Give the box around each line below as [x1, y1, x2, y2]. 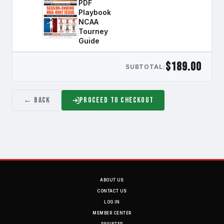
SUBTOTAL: [125, 63, 165, 70]
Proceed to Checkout [79, 95, 153, 105]
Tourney [78, 27, 108, 35]
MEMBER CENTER [92, 210, 131, 215]
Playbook [78, 8, 111, 16]
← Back [23, 95, 50, 105]
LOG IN [104, 199, 120, 204]
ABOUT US [100, 177, 124, 182]
